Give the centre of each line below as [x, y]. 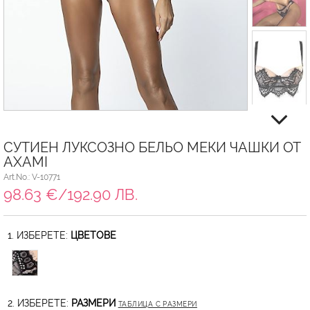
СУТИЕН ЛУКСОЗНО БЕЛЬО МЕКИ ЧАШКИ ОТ [152, 147]
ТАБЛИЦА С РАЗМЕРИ [157, 304]
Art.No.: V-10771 [32, 177]
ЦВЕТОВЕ [93, 235]
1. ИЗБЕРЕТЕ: [39, 235]
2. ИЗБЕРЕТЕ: [39, 303]
